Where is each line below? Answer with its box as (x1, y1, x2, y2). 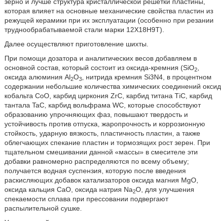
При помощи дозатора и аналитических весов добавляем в (4, 54, 197, 62)
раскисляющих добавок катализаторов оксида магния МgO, (4, 176, 198, 184)
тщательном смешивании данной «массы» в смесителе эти (4, 148, 198, 156)
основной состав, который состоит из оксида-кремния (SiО (4, 64, 194, 72)
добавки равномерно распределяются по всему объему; (4, 157, 189, 165)
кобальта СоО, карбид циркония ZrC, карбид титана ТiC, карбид (4, 92, 212, 100)
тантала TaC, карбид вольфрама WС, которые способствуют (4, 101, 201, 109)
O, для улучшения (135, 185, 194, 193)
